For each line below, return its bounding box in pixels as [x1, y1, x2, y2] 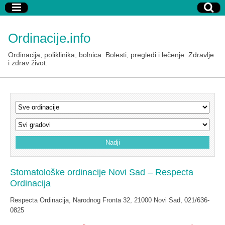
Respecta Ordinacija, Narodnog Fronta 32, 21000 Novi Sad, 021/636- [10, 196, 209, 204]
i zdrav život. [8, 59, 48, 67]
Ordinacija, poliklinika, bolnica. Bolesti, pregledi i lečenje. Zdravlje [8, 51, 214, 59]
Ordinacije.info [8, 31, 90, 46]
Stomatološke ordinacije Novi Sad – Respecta [10, 167, 193, 177]
